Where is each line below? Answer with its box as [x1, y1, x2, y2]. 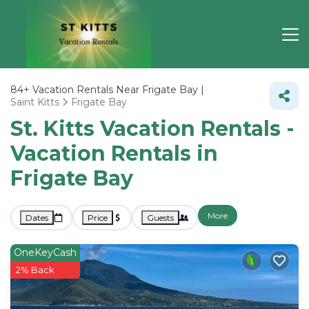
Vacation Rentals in [10, 141, 218, 166]
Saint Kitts [10, 96, 59, 108]
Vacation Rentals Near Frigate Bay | [30, 83, 204, 96]
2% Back [16, 264, 54, 275]
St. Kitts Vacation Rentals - [10, 116, 295, 141]
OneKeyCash [14, 246, 77, 259]
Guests [147, 212, 174, 223]
